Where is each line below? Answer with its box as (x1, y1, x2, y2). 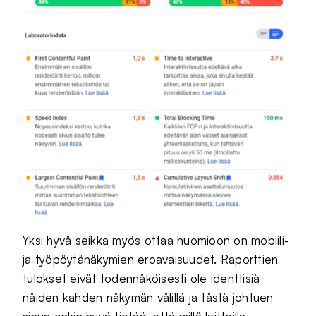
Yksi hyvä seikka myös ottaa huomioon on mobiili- (23, 233, 290, 248)
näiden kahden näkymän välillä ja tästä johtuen (23, 290, 274, 305)
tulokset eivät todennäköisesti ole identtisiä (23, 271, 260, 286)
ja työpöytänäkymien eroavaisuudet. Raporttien (23, 252, 279, 267)
